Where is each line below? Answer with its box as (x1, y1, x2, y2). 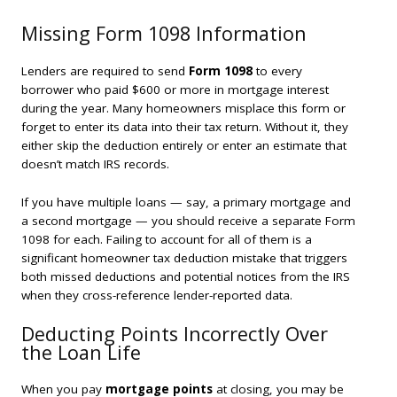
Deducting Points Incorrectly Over (21, 320, 328, 346)
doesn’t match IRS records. (21, 156, 169, 173)
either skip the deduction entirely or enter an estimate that (21, 137, 346, 154)
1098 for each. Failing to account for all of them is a (21, 230, 312, 247)
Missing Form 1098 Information (21, 20, 307, 47)
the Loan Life (21, 339, 141, 365)
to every (253, 63, 302, 80)
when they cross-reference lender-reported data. (21, 286, 292, 303)
